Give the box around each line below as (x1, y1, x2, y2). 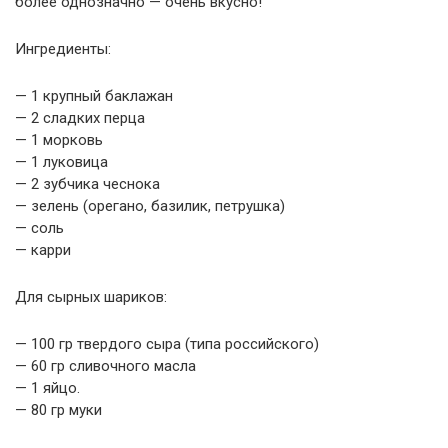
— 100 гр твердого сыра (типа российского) (15, 335, 319, 353)
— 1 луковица (15, 153, 108, 171)
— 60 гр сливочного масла (15, 357, 196, 375)
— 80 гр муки (15, 401, 102, 419)
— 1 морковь (15, 131, 103, 149)
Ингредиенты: (15, 40, 111, 58)
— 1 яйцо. (15, 379, 80, 397)
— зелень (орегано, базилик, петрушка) (15, 197, 285, 215)
